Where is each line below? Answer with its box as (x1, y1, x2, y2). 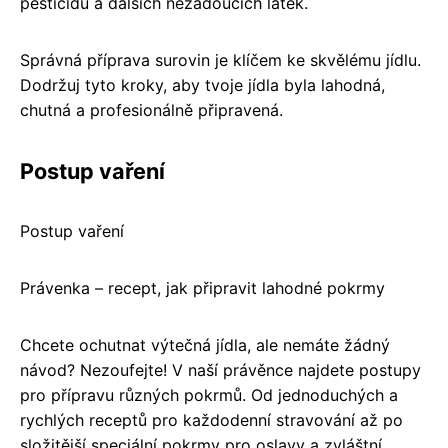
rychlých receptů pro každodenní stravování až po (20, 410, 403, 431)
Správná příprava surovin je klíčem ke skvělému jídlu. (20, 50, 421, 71)
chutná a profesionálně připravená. (20, 100, 283, 121)
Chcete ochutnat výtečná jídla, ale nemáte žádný (20, 335, 390, 356)
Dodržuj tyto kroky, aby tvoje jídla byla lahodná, (20, 75, 385, 96)
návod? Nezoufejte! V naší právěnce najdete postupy (20, 360, 421, 381)
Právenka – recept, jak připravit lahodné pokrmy (20, 278, 385, 299)
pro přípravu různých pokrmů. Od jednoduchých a (20, 385, 398, 406)
